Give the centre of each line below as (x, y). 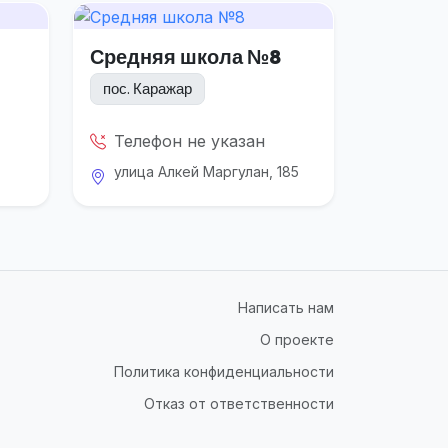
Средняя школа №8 (185, 56)
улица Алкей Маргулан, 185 (206, 171)
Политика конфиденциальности (224, 371)
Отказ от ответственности (239, 403)
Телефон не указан (189, 140)
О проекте (297, 339)
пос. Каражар (147, 89)
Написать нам (286, 307)
